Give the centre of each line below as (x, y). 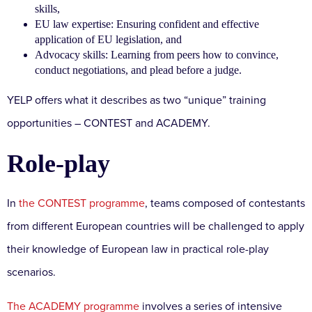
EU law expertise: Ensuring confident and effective (147, 24)
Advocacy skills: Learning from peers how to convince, (157, 54)
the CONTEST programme (82, 203)
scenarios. (33, 272)
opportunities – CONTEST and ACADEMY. (110, 123)
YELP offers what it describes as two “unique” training (136, 100)
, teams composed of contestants (225, 203)
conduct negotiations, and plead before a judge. (140, 70)
